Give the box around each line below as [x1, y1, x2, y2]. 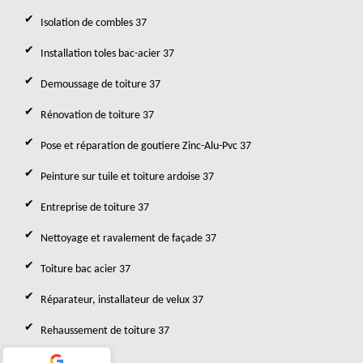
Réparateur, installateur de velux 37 [41, 294, 203, 306]
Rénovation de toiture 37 [41, 109, 154, 122]
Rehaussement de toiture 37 [41, 325, 169, 337]
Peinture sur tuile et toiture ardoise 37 [41, 171, 214, 183]
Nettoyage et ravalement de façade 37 [41, 233, 216, 245]
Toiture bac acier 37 [41, 263, 130, 275]
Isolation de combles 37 [41, 17, 147, 29]
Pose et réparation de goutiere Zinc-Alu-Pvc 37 [41, 140, 251, 152]
